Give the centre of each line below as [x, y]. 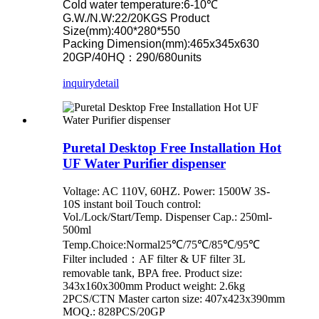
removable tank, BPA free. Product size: [152, 273]
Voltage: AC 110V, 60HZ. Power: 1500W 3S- [166, 191]
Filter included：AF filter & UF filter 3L [154, 258]
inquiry [79, 83]
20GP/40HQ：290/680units [132, 58]
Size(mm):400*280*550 [121, 31]
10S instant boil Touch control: [132, 204]
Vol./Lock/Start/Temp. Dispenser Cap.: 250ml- [167, 216]
